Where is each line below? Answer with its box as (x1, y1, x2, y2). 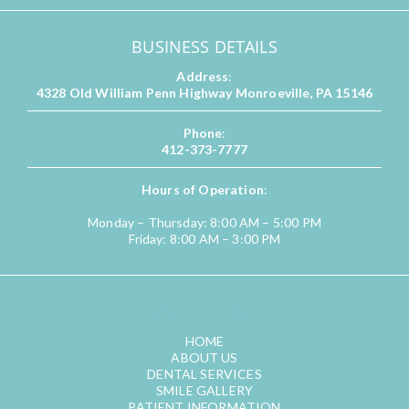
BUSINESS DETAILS (131, 35, 278, 58)
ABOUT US (171, 349, 238, 365)
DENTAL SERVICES (147, 365, 262, 382)
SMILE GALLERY (155, 382, 254, 398)
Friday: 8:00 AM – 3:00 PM (128, 230, 281, 246)
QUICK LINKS (154, 299, 255, 322)
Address (176, 68, 229, 84)
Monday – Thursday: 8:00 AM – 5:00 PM (88, 214, 321, 230)
